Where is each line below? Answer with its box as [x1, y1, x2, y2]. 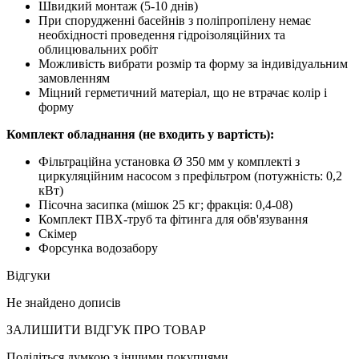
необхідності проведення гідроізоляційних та [38, 27, 285, 42]
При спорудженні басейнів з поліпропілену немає [38, 13, 311, 27]
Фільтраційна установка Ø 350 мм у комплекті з [38, 154, 300, 168]
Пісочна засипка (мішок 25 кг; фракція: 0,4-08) [38, 197, 292, 212]
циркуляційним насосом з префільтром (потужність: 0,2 [38, 168, 342, 183]
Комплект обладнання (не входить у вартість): [6, 127, 274, 141]
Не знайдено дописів [6, 295, 121, 309]
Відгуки [6, 268, 50, 282]
